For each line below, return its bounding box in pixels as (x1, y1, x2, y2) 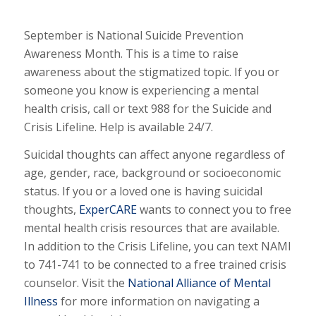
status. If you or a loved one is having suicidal (23, 183, 262, 200)
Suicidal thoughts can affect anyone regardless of (23, 147, 285, 163)
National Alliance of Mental (127, 275, 271, 291)
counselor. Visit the (23, 275, 128, 291)
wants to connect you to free (136, 202, 291, 218)
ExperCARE (78, 202, 137, 218)
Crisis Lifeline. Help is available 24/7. (23, 119, 213, 135)
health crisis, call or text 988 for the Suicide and (23, 100, 272, 116)
